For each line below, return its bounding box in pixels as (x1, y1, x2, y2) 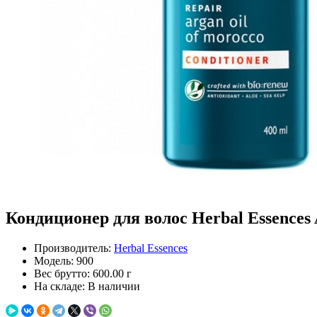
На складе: (34, 279, 85, 292)
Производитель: (34, 241, 111, 254)
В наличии (88, 279, 140, 292)
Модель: (34, 254, 74, 267)
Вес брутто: (34, 267, 90, 279)
